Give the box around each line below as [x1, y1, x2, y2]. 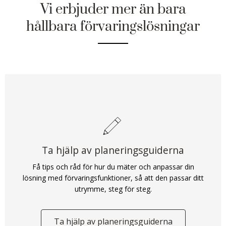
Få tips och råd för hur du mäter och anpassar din [32, 161, 194, 172]
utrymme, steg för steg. [74, 184, 152, 194]
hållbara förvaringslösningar [26, 18, 200, 35]
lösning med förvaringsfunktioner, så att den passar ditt [22, 173, 204, 183]
